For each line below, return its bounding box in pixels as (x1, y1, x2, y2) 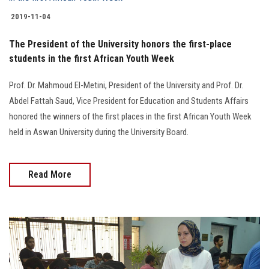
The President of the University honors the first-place (9, 38, 232, 50)
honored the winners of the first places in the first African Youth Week (9, 111, 252, 122)
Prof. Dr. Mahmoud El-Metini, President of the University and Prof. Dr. (9, 80, 243, 91)
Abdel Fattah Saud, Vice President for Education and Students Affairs (9, 95, 249, 107)
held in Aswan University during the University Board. (9, 127, 189, 138)
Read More (28, 169, 71, 181)
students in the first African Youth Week (9, 53, 174, 65)
